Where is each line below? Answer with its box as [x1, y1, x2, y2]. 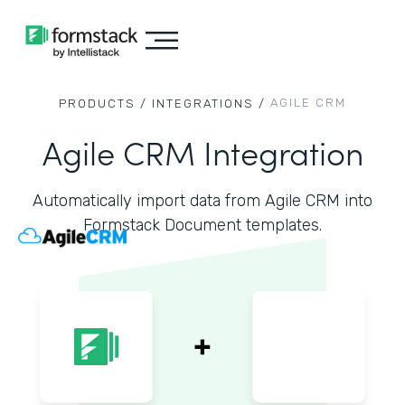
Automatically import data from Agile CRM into [33, 191, 372, 211]
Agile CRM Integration [42, 128, 363, 174]
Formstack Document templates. [83, 215, 322, 235]
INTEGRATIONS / [152, 97, 266, 110]
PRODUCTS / [59, 97, 147, 110]
